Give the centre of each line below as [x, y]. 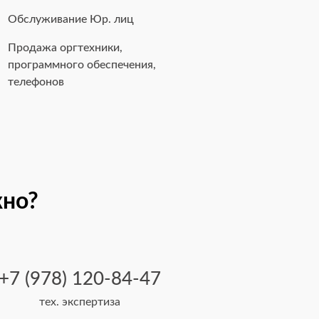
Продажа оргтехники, [66, 48]
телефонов [36, 82]
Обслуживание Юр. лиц [71, 20]
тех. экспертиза [80, 302]
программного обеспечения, [82, 65]
